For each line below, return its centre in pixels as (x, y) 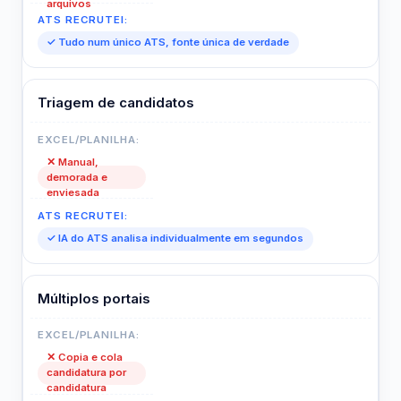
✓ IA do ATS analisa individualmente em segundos (175, 239)
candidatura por (87, 373)
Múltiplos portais (94, 298)
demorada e (77, 177)
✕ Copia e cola (85, 358)
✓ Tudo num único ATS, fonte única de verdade (168, 43)
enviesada (73, 192)
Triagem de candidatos (116, 102)
